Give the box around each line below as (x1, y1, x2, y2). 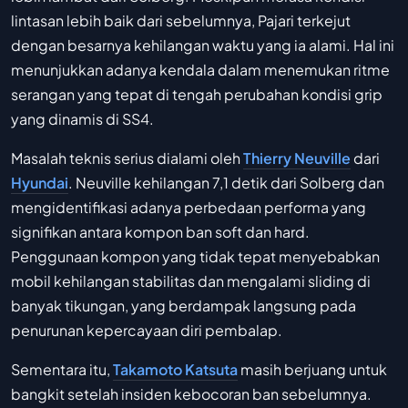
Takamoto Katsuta (113, 360, 238, 380)
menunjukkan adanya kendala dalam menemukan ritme (11, 60, 390, 80)
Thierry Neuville (243, 148, 351, 168)
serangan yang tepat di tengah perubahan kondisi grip (11, 85, 382, 105)
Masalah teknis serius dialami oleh (11, 148, 243, 168)
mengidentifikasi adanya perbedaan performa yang (11, 198, 366, 218)
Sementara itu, (11, 360, 113, 380)
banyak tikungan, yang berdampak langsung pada (11, 296, 356, 316)
